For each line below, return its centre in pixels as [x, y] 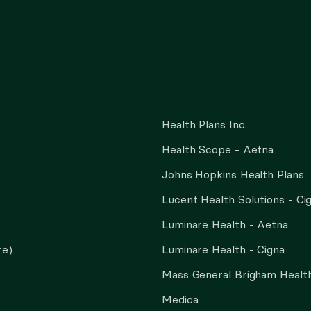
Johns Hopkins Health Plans [233, 174]
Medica [180, 299]
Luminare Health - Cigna [223, 249]
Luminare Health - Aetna [225, 224]
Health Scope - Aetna [218, 149]
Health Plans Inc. [204, 124]
